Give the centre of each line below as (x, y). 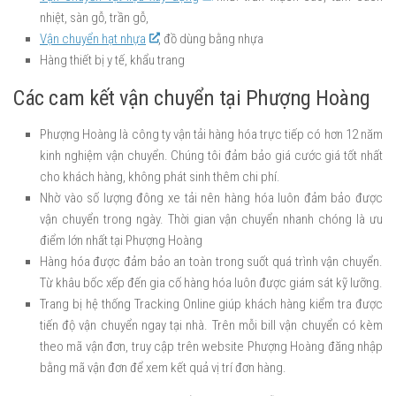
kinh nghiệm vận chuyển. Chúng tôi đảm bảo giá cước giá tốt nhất (211, 155)
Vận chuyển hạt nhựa (93, 38)
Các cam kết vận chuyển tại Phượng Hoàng (192, 97)
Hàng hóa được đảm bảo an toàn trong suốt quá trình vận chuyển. (211, 261)
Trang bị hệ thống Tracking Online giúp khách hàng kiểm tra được (211, 304)
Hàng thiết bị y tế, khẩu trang (112, 60)
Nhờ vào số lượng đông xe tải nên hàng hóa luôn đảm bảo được (211, 198)
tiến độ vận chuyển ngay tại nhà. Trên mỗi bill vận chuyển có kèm (211, 325)
